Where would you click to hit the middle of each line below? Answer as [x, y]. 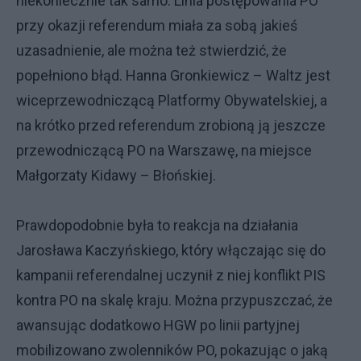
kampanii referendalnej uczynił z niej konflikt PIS [171, 275]
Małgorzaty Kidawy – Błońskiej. [116, 175]
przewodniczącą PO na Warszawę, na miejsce [164, 150]
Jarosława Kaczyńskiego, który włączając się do [171, 250]
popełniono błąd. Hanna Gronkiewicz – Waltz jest [173, 75]
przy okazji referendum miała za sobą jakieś [157, 25]
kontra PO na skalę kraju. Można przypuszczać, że [174, 300]
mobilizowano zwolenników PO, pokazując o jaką [172, 350]
